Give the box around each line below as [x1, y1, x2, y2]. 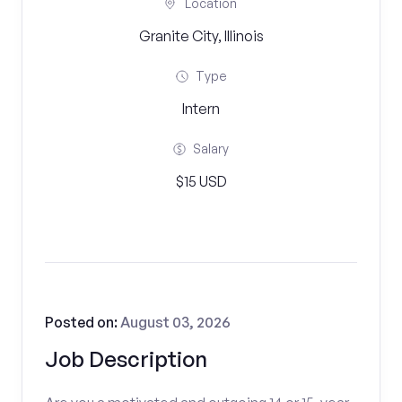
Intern [182, 100, 220, 118]
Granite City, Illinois [138, 27, 264, 45]
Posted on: [45, 313, 120, 331]
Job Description [45, 345, 207, 372]
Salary [193, 141, 229, 156]
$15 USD [175, 172, 227, 190]
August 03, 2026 [120, 313, 231, 331]
